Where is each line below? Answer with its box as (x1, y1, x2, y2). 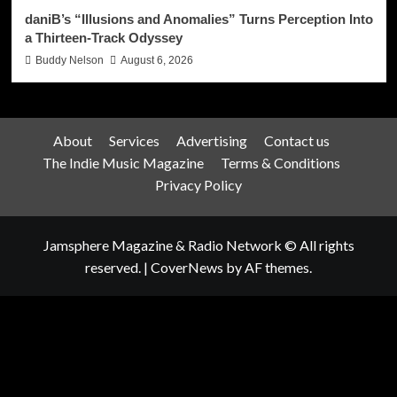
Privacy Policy (155, 175, 242, 193)
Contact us (264, 131, 330, 149)
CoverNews (151, 258, 223, 276)
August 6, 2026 (120, 53, 193, 66)
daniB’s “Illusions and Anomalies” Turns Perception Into (24, 11, 373, 27)
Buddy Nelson (35, 53, 104, 66)
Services (109, 131, 160, 149)
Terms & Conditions (221, 153, 340, 171)
